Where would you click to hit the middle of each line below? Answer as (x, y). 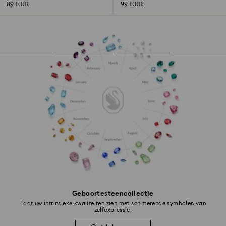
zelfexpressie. (113, 210)
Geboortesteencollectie (113, 194)
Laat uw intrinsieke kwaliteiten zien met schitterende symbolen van (113, 203)
